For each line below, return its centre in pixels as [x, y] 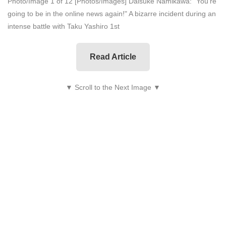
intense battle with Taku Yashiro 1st [64, 26]
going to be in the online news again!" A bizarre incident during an [112, 14]
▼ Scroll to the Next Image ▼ [113, 87]
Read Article [113, 57]
